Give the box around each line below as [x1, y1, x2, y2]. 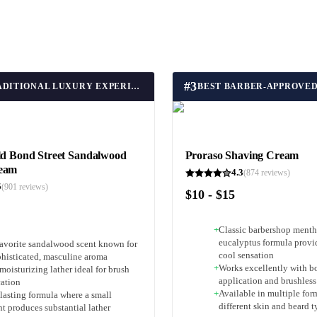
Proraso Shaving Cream [185, 149, 299, 162]
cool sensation [218, 250, 274, 260]
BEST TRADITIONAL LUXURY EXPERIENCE [131, 81, 140, 92]
